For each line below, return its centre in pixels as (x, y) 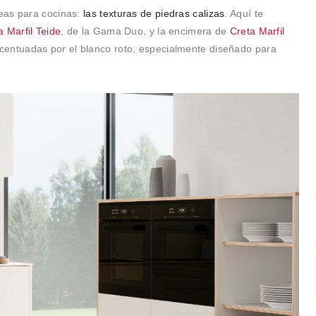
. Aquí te (244, 13)
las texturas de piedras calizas (154, 13)
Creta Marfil (257, 31)
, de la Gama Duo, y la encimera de (145, 31)
